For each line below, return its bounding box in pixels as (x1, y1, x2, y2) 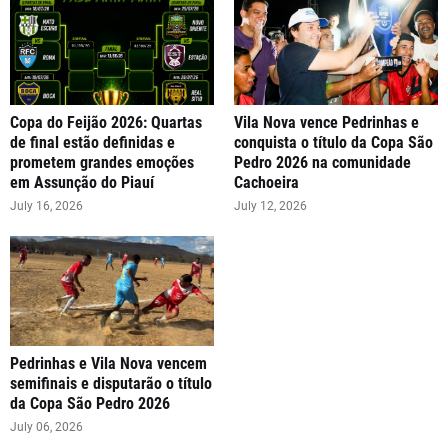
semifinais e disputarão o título (10, 373, 212, 393)
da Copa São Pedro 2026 (10, 393, 170, 413)
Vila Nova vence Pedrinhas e (234, 112, 419, 132)
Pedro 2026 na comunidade (234, 152, 411, 172)
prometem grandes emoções (10, 152, 194, 172)
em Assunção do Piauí (10, 172, 154, 192)
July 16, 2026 (10, 198, 83, 213)
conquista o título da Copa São (234, 132, 433, 152)
